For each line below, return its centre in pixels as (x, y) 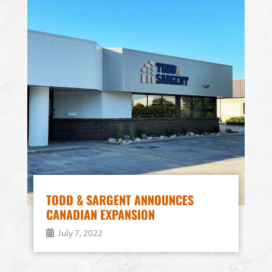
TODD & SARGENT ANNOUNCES (120, 200)
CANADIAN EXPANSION (100, 214)
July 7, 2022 (80, 233)
